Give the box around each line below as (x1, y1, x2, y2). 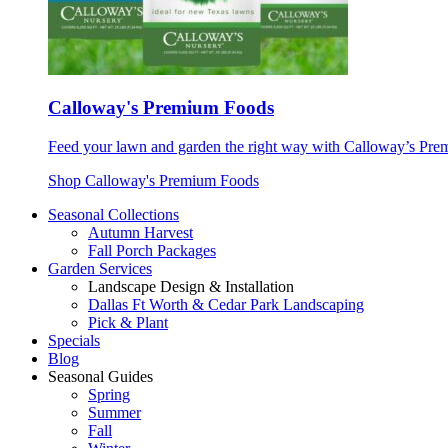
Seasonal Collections (48, 206, 179, 224)
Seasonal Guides (48, 368, 153, 386)
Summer (88, 404, 141, 422)
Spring (88, 386, 130, 404)
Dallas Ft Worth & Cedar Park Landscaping (88, 296, 364, 314)
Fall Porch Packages (88, 242, 216, 260)
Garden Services (48, 260, 152, 278)
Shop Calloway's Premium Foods (48, 172, 259, 190)
